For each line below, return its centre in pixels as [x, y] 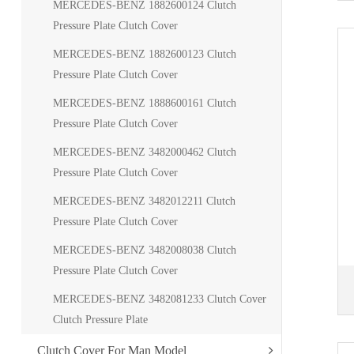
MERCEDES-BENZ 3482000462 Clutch [144, 152]
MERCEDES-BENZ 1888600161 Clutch [144, 103]
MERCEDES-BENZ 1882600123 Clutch [144, 54]
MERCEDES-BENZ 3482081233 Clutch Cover [159, 299]
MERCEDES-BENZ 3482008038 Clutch [144, 250]
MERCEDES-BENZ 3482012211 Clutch [144, 201]
